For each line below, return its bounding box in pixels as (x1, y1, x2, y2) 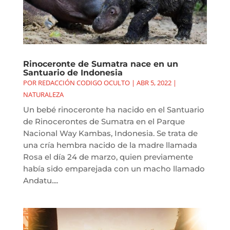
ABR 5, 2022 (136, 78, 171, 87)
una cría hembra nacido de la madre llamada (23, 140, 197, 150)
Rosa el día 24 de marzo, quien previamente (23, 151, 193, 162)
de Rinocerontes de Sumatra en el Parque (23, 116, 185, 126)
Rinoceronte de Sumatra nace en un (23, 59, 178, 69)
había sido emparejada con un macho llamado (23, 163, 205, 174)
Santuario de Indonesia (23, 67, 123, 78)
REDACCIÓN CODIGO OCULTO (37, 78, 130, 87)
